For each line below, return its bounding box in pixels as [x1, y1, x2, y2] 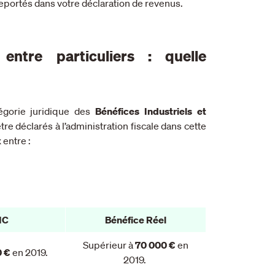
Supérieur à [83, 238, 135, 251]
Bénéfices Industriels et [95, 104, 207, 117]
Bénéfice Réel [105, 213, 166, 226]
